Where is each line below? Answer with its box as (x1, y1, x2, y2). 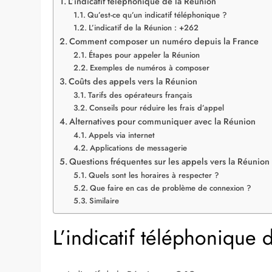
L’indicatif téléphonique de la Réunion (68, 177, 217, 189)
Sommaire (59, 155, 111, 173)
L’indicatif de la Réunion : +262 (88, 203, 199, 216)
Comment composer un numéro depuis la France (69, 217, 259, 229)
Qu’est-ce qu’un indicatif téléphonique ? (87, 191, 227, 203)
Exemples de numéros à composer (89, 243, 209, 256)
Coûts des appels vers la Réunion (69, 257, 198, 270)
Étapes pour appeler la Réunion (88, 231, 200, 243)
